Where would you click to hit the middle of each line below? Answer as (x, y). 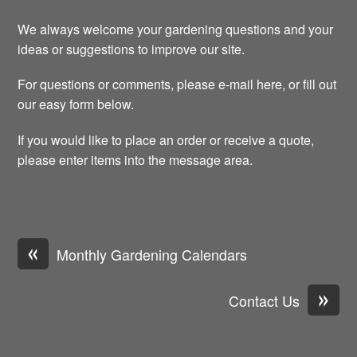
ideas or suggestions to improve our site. (133, 49)
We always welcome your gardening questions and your (176, 29)
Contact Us (264, 300)
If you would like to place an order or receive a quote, (166, 139)
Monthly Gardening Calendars (152, 254)
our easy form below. (76, 104)
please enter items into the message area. (135, 159)
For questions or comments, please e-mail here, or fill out (177, 84)
